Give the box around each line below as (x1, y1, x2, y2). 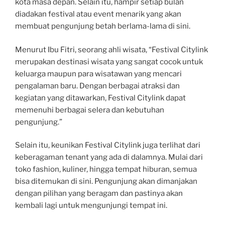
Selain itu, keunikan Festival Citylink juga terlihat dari (15, 141, 200, 150)
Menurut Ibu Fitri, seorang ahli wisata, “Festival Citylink (15, 45, 208, 54)
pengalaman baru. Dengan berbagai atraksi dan (15, 81, 180, 90)
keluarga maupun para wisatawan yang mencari (15, 69, 182, 78)
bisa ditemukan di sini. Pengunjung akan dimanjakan (15, 177, 197, 186)
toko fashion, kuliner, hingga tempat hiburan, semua (15, 165, 197, 174)
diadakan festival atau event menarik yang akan (15, 10, 181, 19)
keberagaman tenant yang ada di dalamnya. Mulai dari (15, 153, 203, 162)
